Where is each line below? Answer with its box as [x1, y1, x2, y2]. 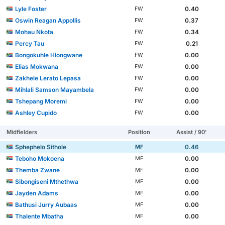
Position [128, 128, 150, 136]
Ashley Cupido [15, 108, 57, 117]
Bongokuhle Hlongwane [15, 51, 83, 59]
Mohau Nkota [15, 28, 54, 36]
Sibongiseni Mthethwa [15, 177, 79, 185]
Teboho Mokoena [15, 154, 65, 162]
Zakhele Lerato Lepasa [15, 74, 81, 82]
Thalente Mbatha [15, 212, 64, 220]
